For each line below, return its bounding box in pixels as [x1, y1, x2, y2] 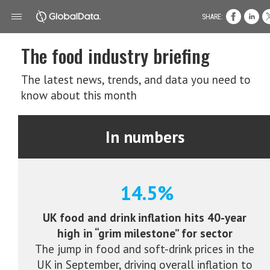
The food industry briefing [21, 42, 210, 69]
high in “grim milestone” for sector [57, 226, 233, 240]
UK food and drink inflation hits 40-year [43, 210, 246, 225]
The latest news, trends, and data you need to [21, 72, 251, 87]
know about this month [21, 88, 137, 102]
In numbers [105, 127, 184, 147]
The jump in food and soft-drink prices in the [35, 242, 254, 256]
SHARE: [202, 12, 223, 21]
